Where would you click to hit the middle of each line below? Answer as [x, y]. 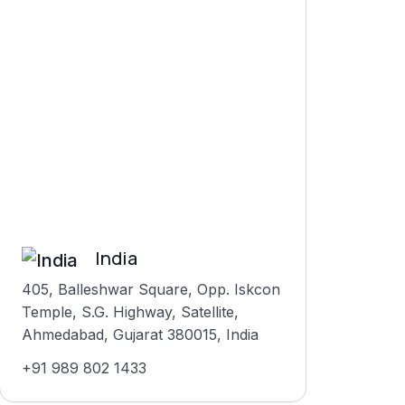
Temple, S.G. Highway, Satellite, [130, 311]
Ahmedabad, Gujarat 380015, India [140, 334]
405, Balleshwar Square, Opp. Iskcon [151, 289]
